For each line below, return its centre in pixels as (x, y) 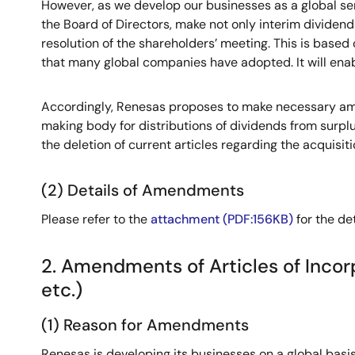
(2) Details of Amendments (143, 190)
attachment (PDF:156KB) (222, 219)
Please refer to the (96, 219)
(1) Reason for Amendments (145, 325)
